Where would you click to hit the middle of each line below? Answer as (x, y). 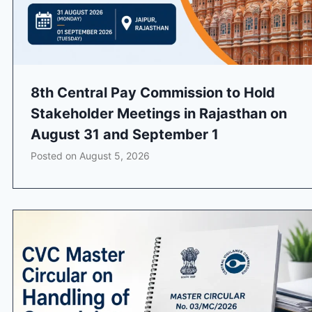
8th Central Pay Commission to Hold (153, 93)
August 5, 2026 (115, 156)
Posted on (55, 156)
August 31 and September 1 (125, 135)
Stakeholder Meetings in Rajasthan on (159, 114)
